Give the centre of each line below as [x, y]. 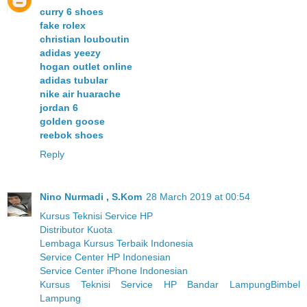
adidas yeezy [70, 52]
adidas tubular [74, 80]
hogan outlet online [86, 66]
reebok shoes [72, 135]
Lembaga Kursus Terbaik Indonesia [116, 243]
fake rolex [63, 25]
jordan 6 [59, 107]
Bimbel [285, 284]
